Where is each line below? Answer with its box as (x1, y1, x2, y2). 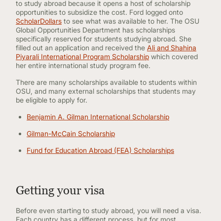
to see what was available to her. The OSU (62, 17, 199, 25)
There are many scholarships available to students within (16, 78, 197, 86)
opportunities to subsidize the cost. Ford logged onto (16, 8, 183, 16)
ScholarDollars (16, 17, 62, 25)
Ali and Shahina (147, 43, 196, 52)
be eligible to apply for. (16, 96, 91, 104)
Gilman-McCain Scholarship (27, 129, 115, 138)
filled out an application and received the (16, 43, 147, 52)
